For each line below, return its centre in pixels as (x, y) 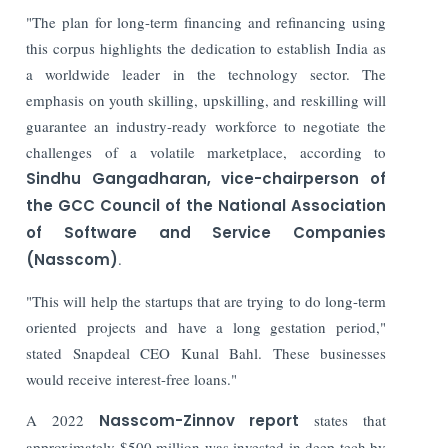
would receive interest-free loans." (132, 378)
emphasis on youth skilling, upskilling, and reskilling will (206, 99)
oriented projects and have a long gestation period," (206, 326)
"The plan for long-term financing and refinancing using (206, 21)
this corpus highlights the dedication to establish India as (206, 47)
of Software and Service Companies (206, 232)
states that (343, 419)
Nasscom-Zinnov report (199, 420)
